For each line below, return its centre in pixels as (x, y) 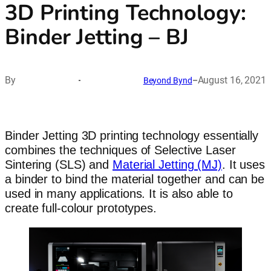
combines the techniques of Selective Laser (120, 150)
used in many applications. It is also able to (119, 193)
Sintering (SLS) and (59, 164)
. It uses (243, 164)
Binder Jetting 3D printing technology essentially (132, 135)
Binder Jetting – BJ (97, 37)
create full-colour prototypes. (81, 208)
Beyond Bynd (168, 80)
